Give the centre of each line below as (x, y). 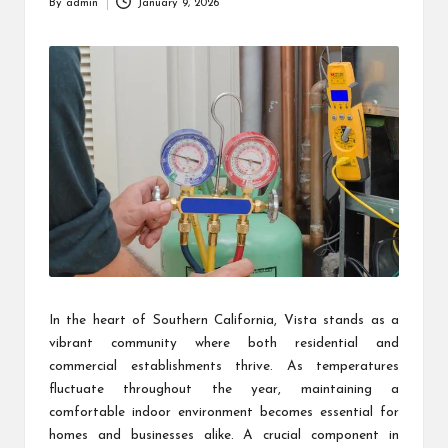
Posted (65, 12)
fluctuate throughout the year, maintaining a (224, 390)
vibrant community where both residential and (224, 344)
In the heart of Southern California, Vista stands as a (224, 321)
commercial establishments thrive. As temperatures (224, 367)
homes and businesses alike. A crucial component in (224, 436)
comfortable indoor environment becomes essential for (224, 413)
